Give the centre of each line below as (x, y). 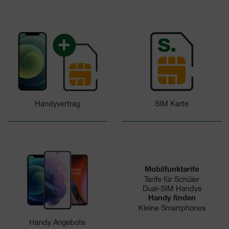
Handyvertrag (57, 104)
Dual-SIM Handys (172, 189)
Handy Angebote (57, 222)
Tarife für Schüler (172, 179)
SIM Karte (172, 103)
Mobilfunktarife (172, 170)
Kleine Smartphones (172, 208)
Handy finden (172, 199)
